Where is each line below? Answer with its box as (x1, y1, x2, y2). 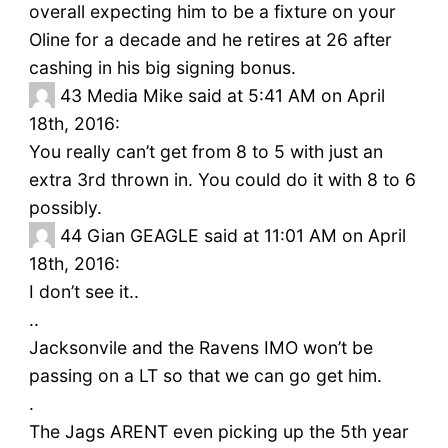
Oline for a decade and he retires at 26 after (28, 29, 392, 51)
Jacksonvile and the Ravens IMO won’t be (28, 337, 373, 359)
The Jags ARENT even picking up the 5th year (28, 421, 409, 443)
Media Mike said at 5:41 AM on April (86, 85, 385, 107)
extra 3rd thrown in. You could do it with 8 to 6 (28, 169, 416, 191)
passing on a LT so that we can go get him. (28, 365, 382, 387)
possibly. (28, 197, 102, 219)
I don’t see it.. (28, 281, 139, 303)
